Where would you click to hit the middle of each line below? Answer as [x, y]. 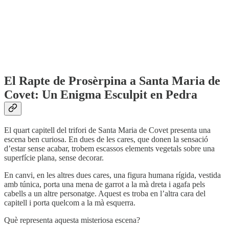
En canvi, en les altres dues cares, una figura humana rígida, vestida [112, 175]
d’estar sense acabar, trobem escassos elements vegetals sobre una [109, 148]
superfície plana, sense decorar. [54, 157]
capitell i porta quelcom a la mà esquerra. [70, 202]
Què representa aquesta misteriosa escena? [72, 220]
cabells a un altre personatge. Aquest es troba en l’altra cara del [105, 193]
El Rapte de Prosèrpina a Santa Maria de [112, 81]
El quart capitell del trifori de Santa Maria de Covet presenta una [107, 130]
